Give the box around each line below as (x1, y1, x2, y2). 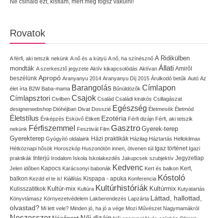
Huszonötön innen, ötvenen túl (82, 145, 153, 151)
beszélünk (10, 74, 37, 82)
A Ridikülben (155, 54, 190, 62)
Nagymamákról (163, 205, 199, 211)
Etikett (85, 115, 100, 122)
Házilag (130, 135, 147, 142)
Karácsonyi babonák (62, 165, 111, 171)
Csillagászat (153, 95, 182, 102)
